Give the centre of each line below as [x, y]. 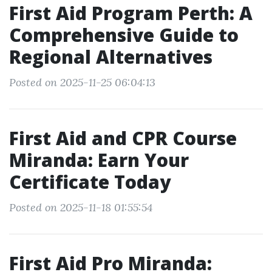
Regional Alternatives [111, 57]
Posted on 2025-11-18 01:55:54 [81, 207]
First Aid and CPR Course [123, 138]
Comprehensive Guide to [124, 35]
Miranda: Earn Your [99, 160]
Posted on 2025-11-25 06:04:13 [82, 82]
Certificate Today [90, 182]
